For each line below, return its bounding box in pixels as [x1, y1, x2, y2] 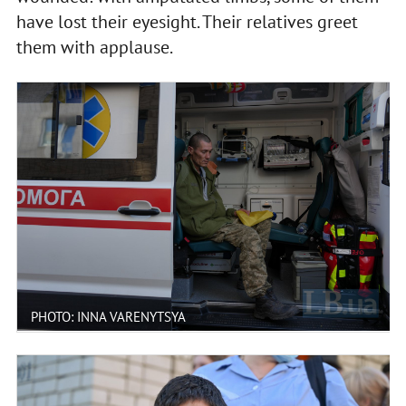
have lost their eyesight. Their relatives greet [15, 9, 358, 34]
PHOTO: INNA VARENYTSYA [30, 307, 186, 325]
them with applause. [15, 34, 173, 59]
